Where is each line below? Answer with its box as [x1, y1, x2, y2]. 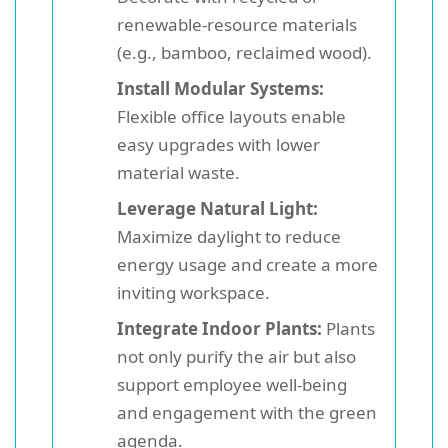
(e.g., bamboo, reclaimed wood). [117, 40, 372, 64]
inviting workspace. [117, 280, 270, 304]
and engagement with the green [117, 400, 377, 424]
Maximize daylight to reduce [117, 224, 341, 248]
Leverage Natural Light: [117, 196, 318, 220]
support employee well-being [117, 372, 347, 396]
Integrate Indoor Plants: [117, 316, 322, 340]
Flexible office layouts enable [117, 104, 346, 128]
